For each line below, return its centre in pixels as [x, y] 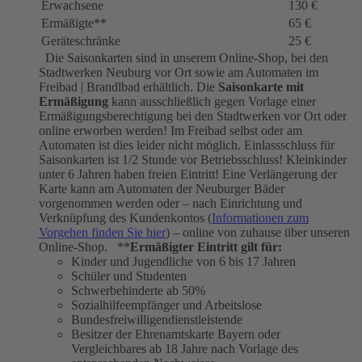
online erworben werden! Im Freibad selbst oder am [170, 131]
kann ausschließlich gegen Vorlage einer [212, 102]
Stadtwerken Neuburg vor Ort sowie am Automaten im [179, 73]
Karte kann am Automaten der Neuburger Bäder [162, 189]
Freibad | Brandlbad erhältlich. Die [128, 87]
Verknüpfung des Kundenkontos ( [125, 218]
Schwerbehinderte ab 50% [138, 291]
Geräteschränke [81, 41]
